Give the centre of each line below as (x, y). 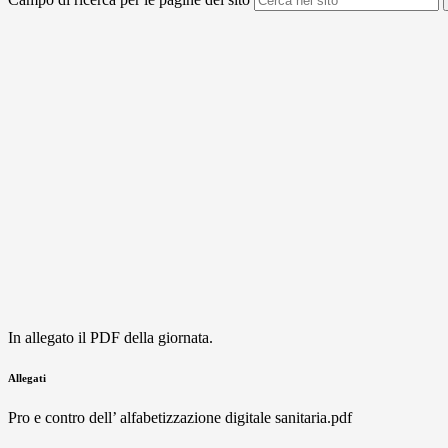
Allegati (27, 378)
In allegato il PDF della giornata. (110, 338)
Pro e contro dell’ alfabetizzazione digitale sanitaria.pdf (180, 418)
